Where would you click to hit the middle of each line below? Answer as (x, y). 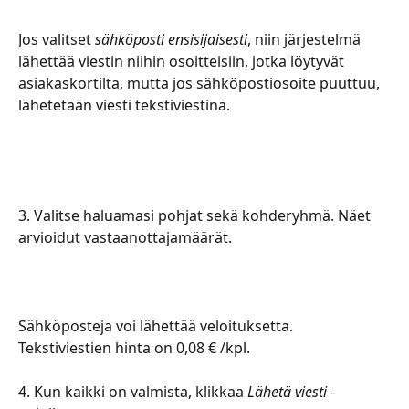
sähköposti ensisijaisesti (171, 39)
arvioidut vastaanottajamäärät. (127, 237)
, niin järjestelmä (306, 39)
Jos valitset (57, 39)
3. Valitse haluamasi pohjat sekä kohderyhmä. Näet (196, 215)
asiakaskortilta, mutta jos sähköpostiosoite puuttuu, (201, 83)
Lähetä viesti (289, 392)
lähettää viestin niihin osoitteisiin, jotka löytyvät (183, 61)
